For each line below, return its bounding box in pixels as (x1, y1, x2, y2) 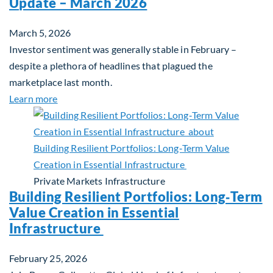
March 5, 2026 (9, 27, 71, 38)
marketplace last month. (9, 76, 112, 88)
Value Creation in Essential (9, 204, 179, 221)
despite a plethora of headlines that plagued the (9, 60, 213, 71)
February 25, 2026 (9, 252, 87, 264)
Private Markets (34, 175, 103, 186)
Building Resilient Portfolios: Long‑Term (9, 188, 263, 205)
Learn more (9, 93, 58, 104)
